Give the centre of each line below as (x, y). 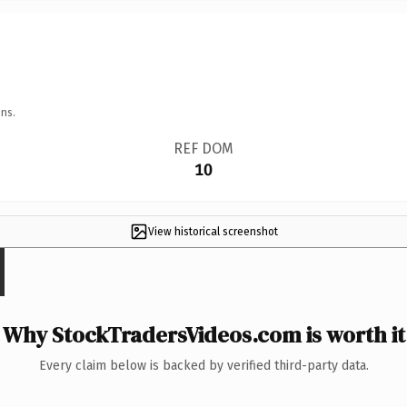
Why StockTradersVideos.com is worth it (203, 334)
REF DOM (203, 148)
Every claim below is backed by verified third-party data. (203, 365)
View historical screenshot (213, 231)
